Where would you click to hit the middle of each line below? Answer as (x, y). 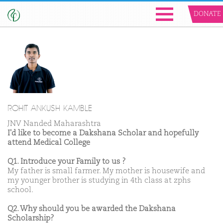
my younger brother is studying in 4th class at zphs (99, 181)
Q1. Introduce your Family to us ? (67, 162)
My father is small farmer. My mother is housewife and (106, 171)
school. (20, 190)
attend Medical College (49, 143)
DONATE (207, 14)
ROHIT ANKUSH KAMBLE (50, 109)
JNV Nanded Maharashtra (54, 124)
